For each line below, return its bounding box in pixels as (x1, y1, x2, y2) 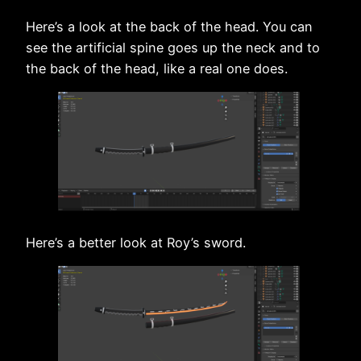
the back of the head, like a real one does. (26, 60, 288, 77)
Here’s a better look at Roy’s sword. (26, 234, 246, 251)
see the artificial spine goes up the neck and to (26, 39, 320, 56)
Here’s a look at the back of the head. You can (26, 18, 313, 35)
